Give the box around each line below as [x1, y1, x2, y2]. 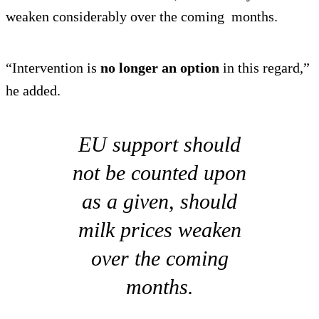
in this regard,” [219, 60, 310, 76]
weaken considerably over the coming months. [6, 9, 278, 25]
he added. [6, 83, 61, 99]
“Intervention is [6, 60, 100, 76]
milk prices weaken [78, 218, 241, 242]
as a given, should [82, 189, 237, 214]
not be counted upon [73, 161, 246, 185]
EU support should [78, 132, 241, 157]
